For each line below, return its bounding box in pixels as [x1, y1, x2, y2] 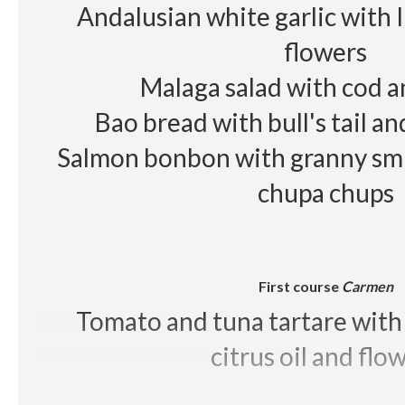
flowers [284, 36, 367, 68]
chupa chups [257, 177, 394, 209]
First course [258, 278, 342, 296]
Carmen [341, 278, 393, 296]
